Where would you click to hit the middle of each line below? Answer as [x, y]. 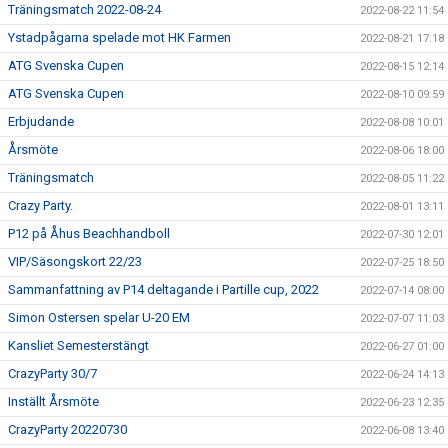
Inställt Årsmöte [53, 401]
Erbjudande [41, 121]
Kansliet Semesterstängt [78, 345]
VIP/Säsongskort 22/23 [75, 261]
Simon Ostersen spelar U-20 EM [99, 317]
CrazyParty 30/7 [52, 373]
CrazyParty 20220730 [67, 429]
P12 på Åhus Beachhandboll [89, 233]
